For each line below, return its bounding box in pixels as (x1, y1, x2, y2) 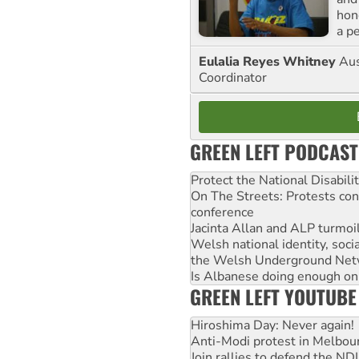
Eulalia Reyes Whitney (199, 52, 339, 71)
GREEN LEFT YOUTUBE (190, 281, 357, 311)
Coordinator (199, 68, 267, 87)
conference (191, 203, 254, 221)
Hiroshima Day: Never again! (191, 316, 354, 334)
